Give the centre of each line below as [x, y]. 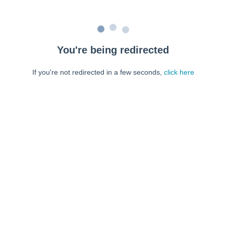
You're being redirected [113, 50]
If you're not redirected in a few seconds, [98, 72]
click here [179, 72]
